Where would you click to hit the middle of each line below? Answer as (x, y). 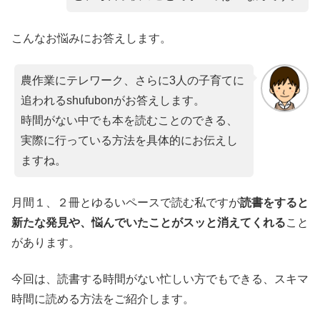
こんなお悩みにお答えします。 (91, 38)
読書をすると (274, 203)
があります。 (46, 243)
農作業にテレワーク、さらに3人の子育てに (132, 81)
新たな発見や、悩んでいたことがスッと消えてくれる (149, 223)
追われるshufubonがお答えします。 (113, 101)
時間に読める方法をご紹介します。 (103, 299)
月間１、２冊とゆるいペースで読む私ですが (126, 203)
